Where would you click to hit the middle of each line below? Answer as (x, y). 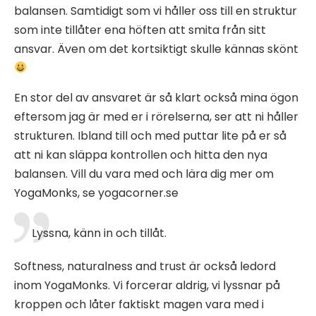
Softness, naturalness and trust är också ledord (145, 266)
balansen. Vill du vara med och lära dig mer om (144, 174)
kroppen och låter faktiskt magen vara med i (139, 304)
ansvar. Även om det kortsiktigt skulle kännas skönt (156, 49)
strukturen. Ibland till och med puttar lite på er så (150, 135)
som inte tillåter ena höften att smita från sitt (140, 30)
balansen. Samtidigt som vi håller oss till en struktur (156, 11)
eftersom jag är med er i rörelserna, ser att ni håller (156, 116)
